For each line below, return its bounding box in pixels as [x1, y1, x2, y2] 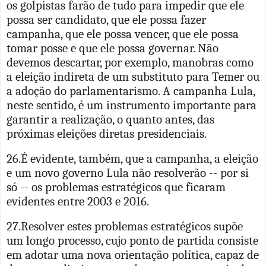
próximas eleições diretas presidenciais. [7, 126, 207, 141]
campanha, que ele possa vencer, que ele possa [7, 26, 239, 41]
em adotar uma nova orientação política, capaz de [7, 247, 259, 262]
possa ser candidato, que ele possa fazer [7, 12, 206, 27]
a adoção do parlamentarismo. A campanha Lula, [7, 83, 255, 98]
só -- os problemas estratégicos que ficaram [7, 179, 226, 194]
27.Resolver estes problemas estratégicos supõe [7, 218, 243, 233]
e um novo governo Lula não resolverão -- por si [7, 165, 249, 180]
